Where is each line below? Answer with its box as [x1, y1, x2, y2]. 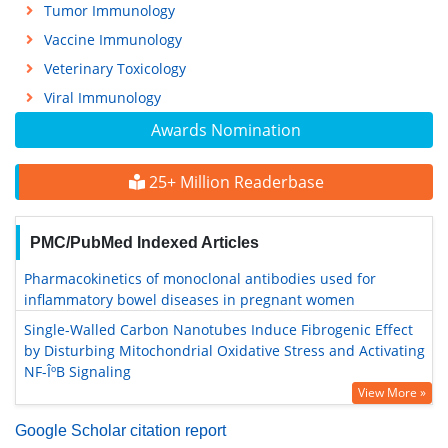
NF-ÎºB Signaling [24, 362, 131, 381]
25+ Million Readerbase [144, 171, 324, 193]
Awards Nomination [151, 119, 301, 141]
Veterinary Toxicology [43, 59, 186, 78]
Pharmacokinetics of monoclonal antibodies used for [24, 269, 376, 288]
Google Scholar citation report [15, 422, 226, 439]
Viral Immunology [43, 88, 161, 107]
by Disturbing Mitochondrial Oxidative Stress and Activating [24, 341, 425, 360]
